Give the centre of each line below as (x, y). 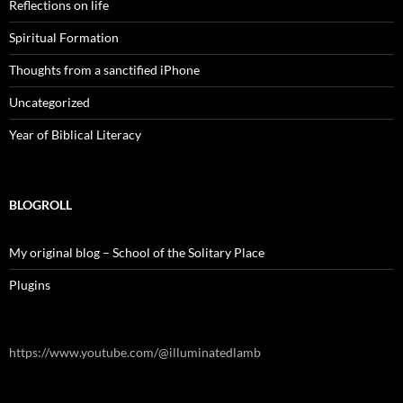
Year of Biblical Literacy (75, 134)
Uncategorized (49, 102)
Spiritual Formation (64, 37)
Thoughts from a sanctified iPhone (104, 69)
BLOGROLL (40, 204)
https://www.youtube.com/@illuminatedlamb (135, 352)
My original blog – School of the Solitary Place (137, 252)
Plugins (30, 284)
